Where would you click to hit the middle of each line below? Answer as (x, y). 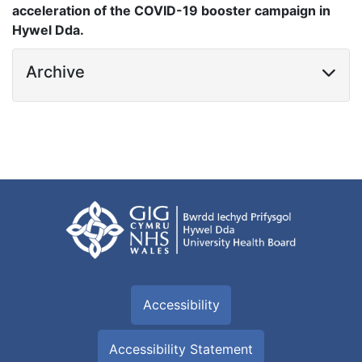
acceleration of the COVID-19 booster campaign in (171, 11)
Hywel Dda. (48, 30)
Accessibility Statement (181, 349)
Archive (55, 72)
